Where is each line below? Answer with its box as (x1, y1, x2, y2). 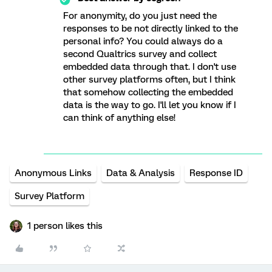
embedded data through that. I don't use (63, 61, 236, 72)
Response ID (189, 168, 243, 178)
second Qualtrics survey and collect (63, 49, 217, 59)
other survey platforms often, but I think (63, 74, 236, 85)
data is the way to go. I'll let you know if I (63, 100, 236, 110)
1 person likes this (27, 220, 103, 231)
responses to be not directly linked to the (63, 23, 238, 34)
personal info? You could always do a (63, 36, 223, 47)
